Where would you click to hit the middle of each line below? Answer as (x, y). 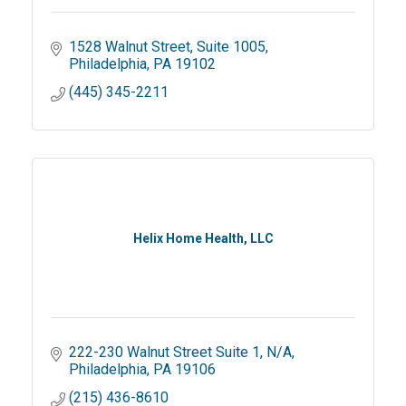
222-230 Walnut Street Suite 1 (164, 352)
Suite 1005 (231, 47)
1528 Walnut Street (130, 47)
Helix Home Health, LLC (203, 238)
